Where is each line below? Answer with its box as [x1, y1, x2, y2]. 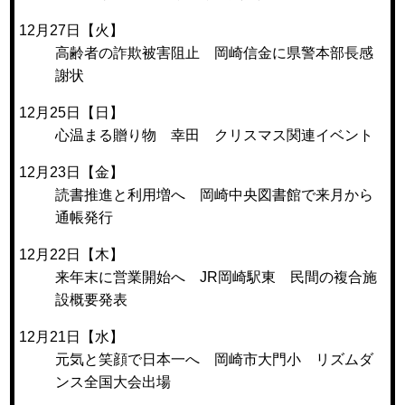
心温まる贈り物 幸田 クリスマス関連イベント [55, 127, 374, 143]
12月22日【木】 [19, 246, 125, 262]
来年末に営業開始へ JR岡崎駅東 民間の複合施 [55, 268, 378, 285]
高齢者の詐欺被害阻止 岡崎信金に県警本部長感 [55, 44, 374, 61]
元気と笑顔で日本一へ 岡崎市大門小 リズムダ [55, 351, 374, 367]
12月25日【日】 [19, 104, 125, 120]
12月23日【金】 [19, 164, 125, 180]
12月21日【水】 [19, 328, 125, 344]
